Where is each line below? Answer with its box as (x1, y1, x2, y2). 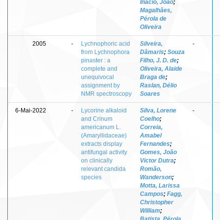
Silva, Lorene (140, 107, 176, 114)
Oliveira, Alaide (140, 65, 182, 72)
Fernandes (140, 140, 170, 147)
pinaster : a (81, 56, 110, 64)
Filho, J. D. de (140, 56, 177, 64)
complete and (81, 65, 117, 72)
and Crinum (81, 115, 112, 122)
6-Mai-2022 (15, 107, 46, 114)
